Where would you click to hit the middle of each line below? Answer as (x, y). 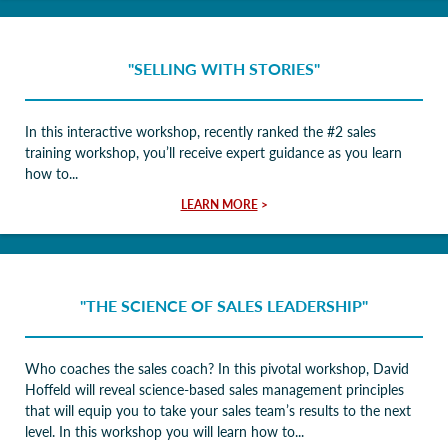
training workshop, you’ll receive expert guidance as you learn (213, 152)
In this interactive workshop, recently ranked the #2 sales (200, 131)
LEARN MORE (219, 204)
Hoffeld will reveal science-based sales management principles (214, 389)
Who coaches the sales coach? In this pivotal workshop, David (217, 368)
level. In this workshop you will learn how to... (164, 431)
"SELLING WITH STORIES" (224, 68)
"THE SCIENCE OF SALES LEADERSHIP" (224, 305)
